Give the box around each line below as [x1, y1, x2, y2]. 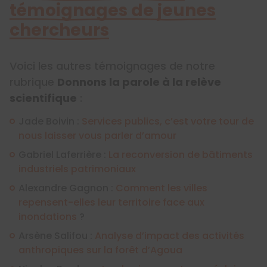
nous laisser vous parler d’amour [18, 128, 176, 142]
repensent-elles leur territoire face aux [18, 195, 204, 209]
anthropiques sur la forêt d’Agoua [18, 243, 182, 257]
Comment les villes [116, 181, 207, 195]
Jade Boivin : [18, 114, 82, 128]
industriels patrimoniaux [18, 162, 136, 176]
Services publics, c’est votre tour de [82, 114, 254, 128]
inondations [18, 209, 77, 223]
